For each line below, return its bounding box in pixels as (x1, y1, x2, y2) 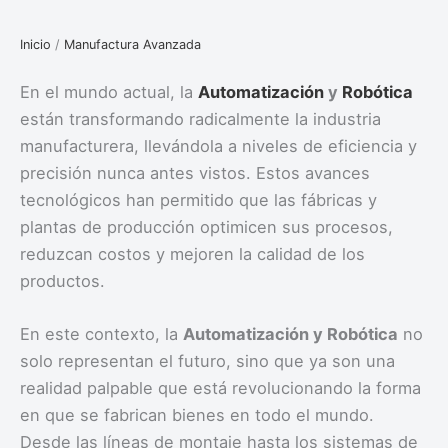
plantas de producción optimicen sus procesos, (20, 216, 393, 237)
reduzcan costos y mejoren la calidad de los (20, 243, 365, 264)
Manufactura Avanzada (64, 36, 201, 52)
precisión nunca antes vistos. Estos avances (20, 162, 370, 183)
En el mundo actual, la (20, 81, 198, 102)
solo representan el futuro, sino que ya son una (20, 351, 395, 372)
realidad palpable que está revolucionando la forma (20, 378, 421, 399)
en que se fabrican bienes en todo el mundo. (20, 405, 374, 426)
